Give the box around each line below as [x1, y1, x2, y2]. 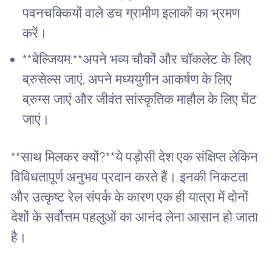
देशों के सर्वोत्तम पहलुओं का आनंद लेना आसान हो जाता [10, 209, 258, 225]
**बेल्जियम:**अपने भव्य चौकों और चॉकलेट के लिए [22, 51, 252, 67]
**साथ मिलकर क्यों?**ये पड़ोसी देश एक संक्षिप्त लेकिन [10, 149, 258, 165]
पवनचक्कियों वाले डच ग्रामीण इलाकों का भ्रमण [22, 5, 240, 21]
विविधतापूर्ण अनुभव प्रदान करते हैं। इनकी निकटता [10, 169, 248, 185]
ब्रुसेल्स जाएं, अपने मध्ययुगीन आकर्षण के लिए [22, 71, 233, 87]
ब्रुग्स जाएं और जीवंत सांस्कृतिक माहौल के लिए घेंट [22, 91, 257, 107]
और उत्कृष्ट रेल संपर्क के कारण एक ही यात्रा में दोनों [10, 189, 248, 205]
